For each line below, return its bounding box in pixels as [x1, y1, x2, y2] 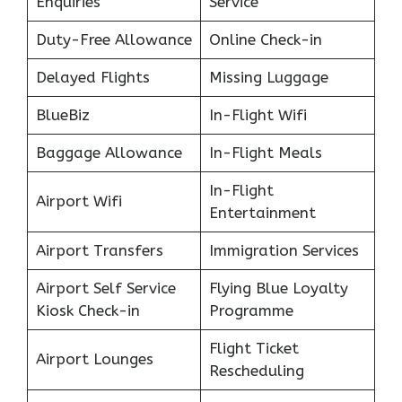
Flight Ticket [208, 339, 299, 358]
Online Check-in [208, 31, 322, 49]
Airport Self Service [35, 279, 176, 298]
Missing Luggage [208, 68, 328, 87]
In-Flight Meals [208, 144, 322, 162]
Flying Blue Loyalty [208, 279, 348, 298]
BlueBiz [35, 106, 90, 125]
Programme [208, 301, 293, 320]
